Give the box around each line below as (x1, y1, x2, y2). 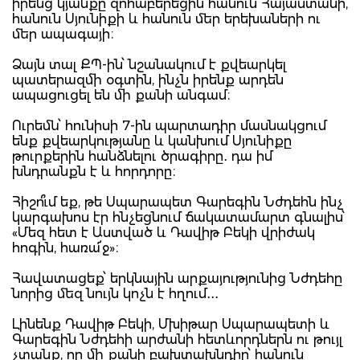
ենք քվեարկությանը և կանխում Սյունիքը (12, 133, 292, 149)
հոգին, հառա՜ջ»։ (12, 239, 119, 256)
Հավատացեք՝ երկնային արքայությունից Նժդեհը (12, 270, 342, 286)
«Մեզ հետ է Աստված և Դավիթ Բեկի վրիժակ (12, 224, 315, 240)
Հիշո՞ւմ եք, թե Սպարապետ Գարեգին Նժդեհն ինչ (12, 194, 343, 210)
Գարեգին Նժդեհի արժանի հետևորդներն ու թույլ (12, 331, 342, 347)
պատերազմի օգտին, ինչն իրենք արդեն (12, 72, 284, 88)
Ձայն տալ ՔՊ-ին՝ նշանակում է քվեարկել (12, 56, 286, 72)
